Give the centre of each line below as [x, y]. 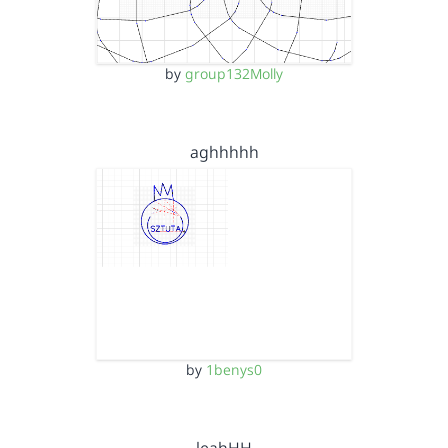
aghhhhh [224, 151]
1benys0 [234, 369]
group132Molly [234, 73]
